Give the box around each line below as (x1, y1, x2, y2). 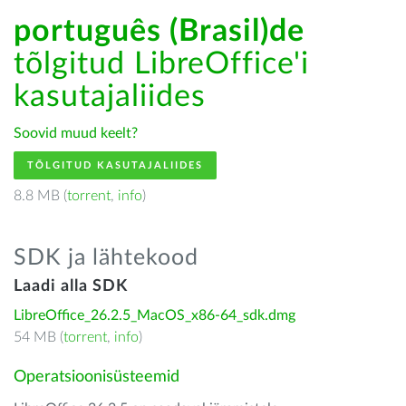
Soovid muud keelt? (14, 126, 138, 140)
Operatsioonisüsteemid (14, 369, 179, 385)
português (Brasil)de (14, 16, 304, 47)
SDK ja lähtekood (14, 246, 198, 269)
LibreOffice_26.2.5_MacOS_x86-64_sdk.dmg (14, 308, 295, 323)
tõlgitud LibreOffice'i (14, 49, 309, 80)
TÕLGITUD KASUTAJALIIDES (27, 160, 203, 170)
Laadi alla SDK (14, 278, 128, 295)
